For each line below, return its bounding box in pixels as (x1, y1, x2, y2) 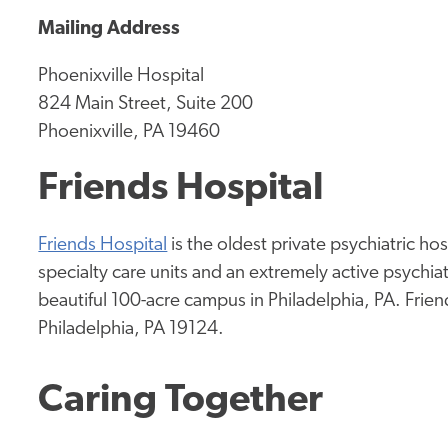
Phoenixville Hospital (38, 67, 205, 87)
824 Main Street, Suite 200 (38, 95, 254, 115)
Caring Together (38, 382, 324, 422)
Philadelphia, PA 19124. (38, 320, 225, 340)
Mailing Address (38, 20, 181, 40)
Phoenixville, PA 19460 (38, 123, 221, 143)
